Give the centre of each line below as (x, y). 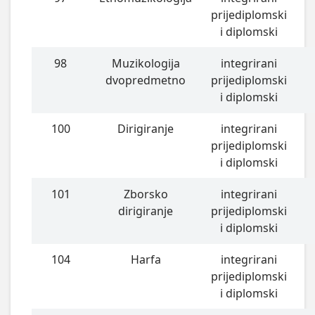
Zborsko (146, 194)
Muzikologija (146, 64)
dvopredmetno (146, 81)
